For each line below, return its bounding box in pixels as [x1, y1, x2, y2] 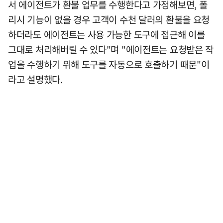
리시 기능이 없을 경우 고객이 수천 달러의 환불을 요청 [8, 12, 210, 26]
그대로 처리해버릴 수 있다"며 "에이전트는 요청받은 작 [8, 42, 214, 56]
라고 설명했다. [8, 72, 63, 86]
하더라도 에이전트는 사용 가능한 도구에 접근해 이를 [8, 27, 205, 41]
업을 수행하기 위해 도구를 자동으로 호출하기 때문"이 [8, 57, 210, 71]
